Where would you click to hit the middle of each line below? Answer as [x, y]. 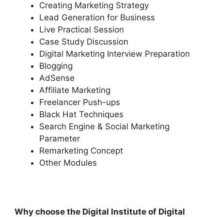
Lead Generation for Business [97, 18]
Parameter [60, 139]
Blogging [56, 66]
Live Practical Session [82, 30]
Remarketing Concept [81, 151]
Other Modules [68, 163]
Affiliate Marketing [75, 90]
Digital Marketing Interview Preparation [115, 54]
